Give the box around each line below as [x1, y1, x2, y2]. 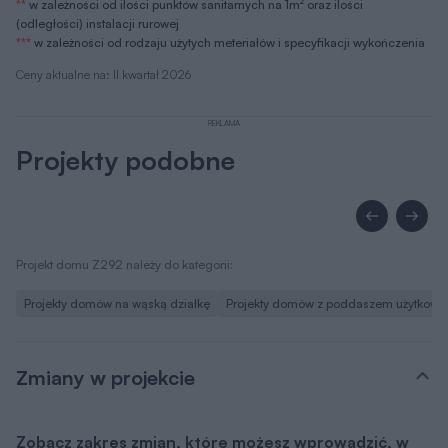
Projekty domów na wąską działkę [24, 210, 210, 226]
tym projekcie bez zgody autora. [16, 371, 264, 392]
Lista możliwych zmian [33, 421, 184, 439]
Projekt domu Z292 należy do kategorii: [16, 171, 233, 187]
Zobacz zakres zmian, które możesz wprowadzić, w [16, 346, 409, 367]
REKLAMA [208, 32, 240, 43]
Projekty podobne [16, 58, 235, 91]
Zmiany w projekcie [16, 279, 195, 305]
